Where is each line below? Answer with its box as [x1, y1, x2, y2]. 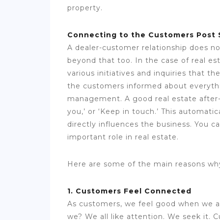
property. [67, 3, 105, 13]
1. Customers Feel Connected [67, 187, 194, 196]
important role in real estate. [67, 133, 181, 142]
